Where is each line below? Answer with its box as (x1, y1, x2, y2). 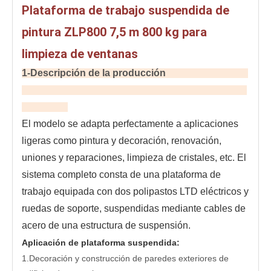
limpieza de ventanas (22, 47, 138, 61)
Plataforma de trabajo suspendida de (22, 3, 229, 18)
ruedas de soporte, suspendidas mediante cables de (22, 203, 246, 214)
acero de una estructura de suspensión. (22, 220, 191, 230)
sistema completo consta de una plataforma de (22, 169, 221, 180)
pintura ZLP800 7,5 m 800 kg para (22, 25, 207, 39)
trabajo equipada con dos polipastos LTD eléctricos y (22, 186, 249, 197)
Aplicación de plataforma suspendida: (22, 238, 180, 247)
